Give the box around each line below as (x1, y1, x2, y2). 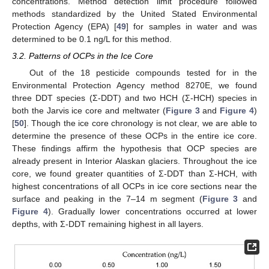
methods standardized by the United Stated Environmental (12, 9, 257, 19)
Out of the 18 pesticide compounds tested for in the (29, 68, 257, 78)
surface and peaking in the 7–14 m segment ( (12, 194, 202, 204)
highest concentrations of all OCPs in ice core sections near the (12, 181, 257, 192)
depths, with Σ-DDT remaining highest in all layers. (12, 219, 204, 229)
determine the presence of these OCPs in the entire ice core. (12, 131, 257, 141)
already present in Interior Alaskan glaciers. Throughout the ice (12, 156, 257, 166)
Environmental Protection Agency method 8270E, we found (12, 80, 257, 91)
